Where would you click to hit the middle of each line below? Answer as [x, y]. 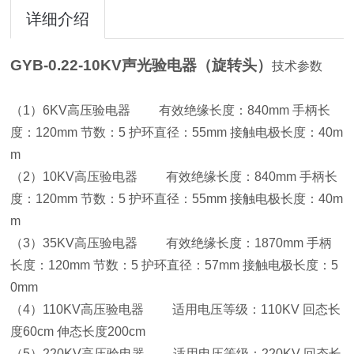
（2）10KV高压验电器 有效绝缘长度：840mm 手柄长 [174, 177]
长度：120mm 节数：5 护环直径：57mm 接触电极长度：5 [175, 265]
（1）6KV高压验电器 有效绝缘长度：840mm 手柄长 [171, 110]
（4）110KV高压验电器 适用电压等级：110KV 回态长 [176, 309]
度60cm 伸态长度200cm [92, 331]
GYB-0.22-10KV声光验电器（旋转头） [141, 65]
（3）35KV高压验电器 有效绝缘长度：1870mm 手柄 [171, 243]
